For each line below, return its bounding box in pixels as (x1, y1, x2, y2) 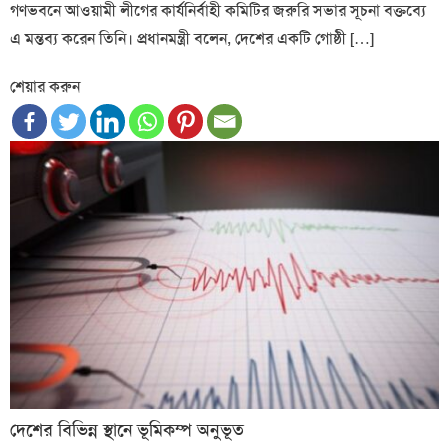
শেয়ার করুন (10, 75, 81, 97)
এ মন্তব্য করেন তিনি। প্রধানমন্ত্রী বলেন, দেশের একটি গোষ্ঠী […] (10, 27, 375, 49)
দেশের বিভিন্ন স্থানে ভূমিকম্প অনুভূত (10, 417, 245, 442)
